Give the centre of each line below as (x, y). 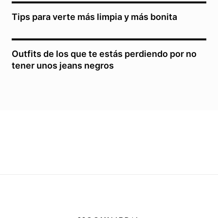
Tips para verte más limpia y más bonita (94, 17)
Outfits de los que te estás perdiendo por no (104, 54)
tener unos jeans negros (63, 66)
